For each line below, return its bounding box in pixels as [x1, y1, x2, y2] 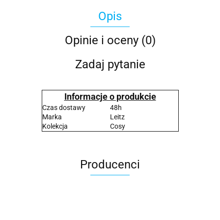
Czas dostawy [42, 104, 85, 112]
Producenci [80, 158, 140, 172]
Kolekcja [42, 122, 68, 131]
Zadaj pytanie [75, 57, 145, 72]
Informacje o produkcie [64, 91, 156, 102]
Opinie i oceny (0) [64, 33, 156, 48]
